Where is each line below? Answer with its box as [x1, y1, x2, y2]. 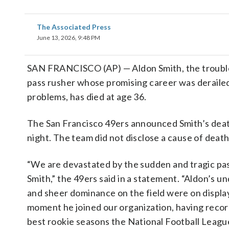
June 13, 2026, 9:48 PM [37, 34, 100, 41]
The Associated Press [37, 22, 111, 31]
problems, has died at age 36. [27, 91, 147, 102]
